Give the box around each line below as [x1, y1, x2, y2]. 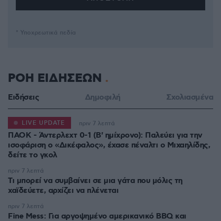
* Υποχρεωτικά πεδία [16, 29, 76, 37]
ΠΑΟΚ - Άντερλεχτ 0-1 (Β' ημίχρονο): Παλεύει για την [8, 130, 202, 141]
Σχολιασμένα [166, 92, 213, 103]
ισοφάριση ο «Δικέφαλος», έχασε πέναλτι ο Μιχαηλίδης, [8, 140, 210, 150]
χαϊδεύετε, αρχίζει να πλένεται [8, 185, 118, 196]
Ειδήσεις [8, 92, 39, 103]
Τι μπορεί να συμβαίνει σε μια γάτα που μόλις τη [8, 176, 183, 186]
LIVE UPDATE [22, 119, 65, 127]
